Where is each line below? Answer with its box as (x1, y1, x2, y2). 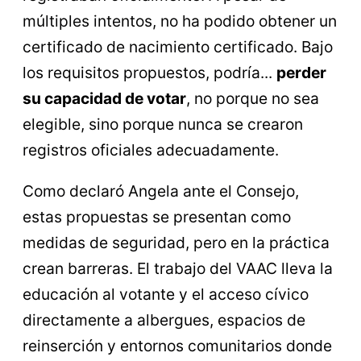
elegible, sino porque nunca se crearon (23, 114, 303, 134)
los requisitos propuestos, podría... (23, 62, 276, 82)
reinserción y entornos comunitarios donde (23, 335, 332, 355)
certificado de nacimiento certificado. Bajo (23, 36, 333, 56)
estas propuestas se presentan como (23, 206, 291, 226)
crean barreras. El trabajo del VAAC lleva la (23, 258, 333, 278)
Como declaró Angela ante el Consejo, (23, 180, 299, 201)
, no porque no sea (186, 88, 319, 108)
